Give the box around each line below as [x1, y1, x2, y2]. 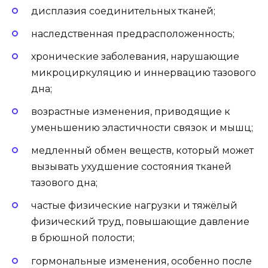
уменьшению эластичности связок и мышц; [31, 122, 253, 134]
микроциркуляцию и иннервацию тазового [31, 66, 256, 78]
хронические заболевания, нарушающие [31, 50, 239, 62]
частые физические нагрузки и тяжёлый [31, 200, 237, 212]
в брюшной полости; [31, 232, 135, 244]
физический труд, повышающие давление [31, 216, 249, 228]
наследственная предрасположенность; [31, 28, 234, 39]
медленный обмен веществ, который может [31, 145, 254, 157]
